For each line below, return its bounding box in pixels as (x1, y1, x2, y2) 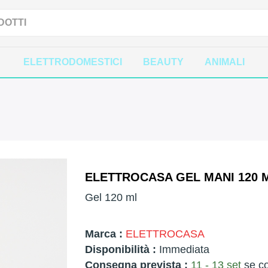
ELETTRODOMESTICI (23, 57, 122, 67)
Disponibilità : (84, 243, 156, 255)
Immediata (156, 243, 209, 255)
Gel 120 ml (84, 191, 137, 203)
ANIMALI (205, 57, 245, 67)
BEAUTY (143, 57, 184, 67)
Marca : (84, 228, 123, 240)
